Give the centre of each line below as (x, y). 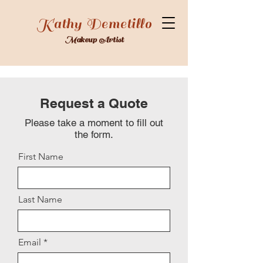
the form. (94, 134)
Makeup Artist (94, 40)
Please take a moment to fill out (94, 123)
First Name (41, 156)
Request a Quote (94, 103)
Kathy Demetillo (94, 24)
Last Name (40, 199)
